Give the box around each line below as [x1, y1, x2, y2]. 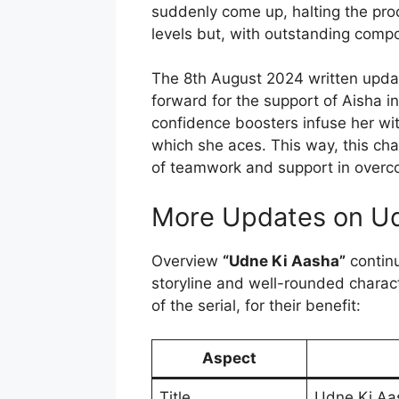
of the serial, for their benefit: [151, 296, 361, 314]
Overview [151, 251, 223, 270]
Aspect [201, 349, 256, 368]
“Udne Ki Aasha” [222, 251, 346, 270]
